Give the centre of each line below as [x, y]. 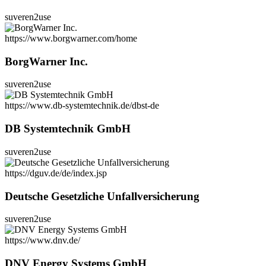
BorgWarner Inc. [46, 61]
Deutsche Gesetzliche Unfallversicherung [102, 196]
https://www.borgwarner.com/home [71, 38]
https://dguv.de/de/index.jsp [56, 173]
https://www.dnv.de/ [42, 240]
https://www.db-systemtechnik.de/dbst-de [82, 106]
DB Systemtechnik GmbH [68, 129]
